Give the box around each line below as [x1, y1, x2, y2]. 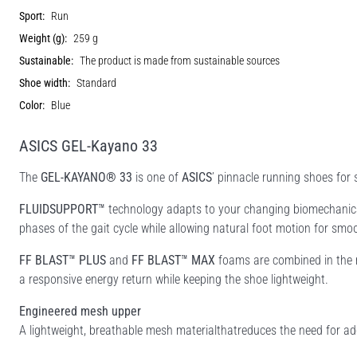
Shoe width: [19, 76, 70, 90]
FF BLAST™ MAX [131, 252, 215, 268]
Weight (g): [19, 31, 67, 45]
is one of [132, 169, 182, 185]
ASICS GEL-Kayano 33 [19, 135, 158, 155]
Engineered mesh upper [19, 303, 141, 319]
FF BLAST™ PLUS [19, 252, 106, 268]
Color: [19, 98, 45, 112]
